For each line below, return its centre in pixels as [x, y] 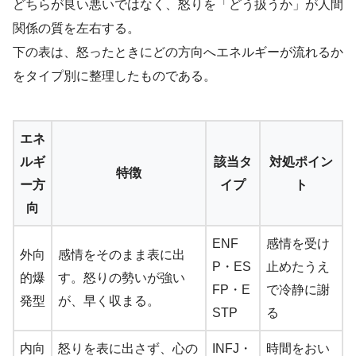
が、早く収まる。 [109, 300]
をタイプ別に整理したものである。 [114, 75]
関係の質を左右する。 [76, 28]
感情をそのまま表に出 [122, 254]
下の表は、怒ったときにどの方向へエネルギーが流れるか [178, 52]
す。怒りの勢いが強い [122, 277]
